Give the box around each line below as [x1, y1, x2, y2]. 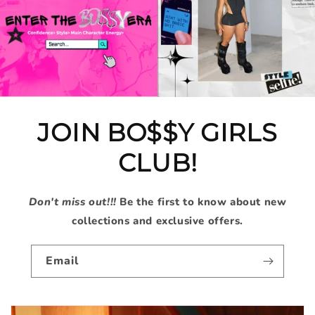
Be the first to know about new [120, 195, 287, 210]
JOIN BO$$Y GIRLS [37, 118, 278, 148]
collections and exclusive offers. [72, 214, 243, 229]
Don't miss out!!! [28, 195, 120, 210]
